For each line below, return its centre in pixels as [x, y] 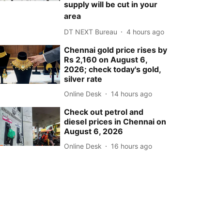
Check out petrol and [104, 112]
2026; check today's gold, [113, 69]
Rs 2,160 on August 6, [106, 60]
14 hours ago [132, 93]
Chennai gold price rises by [116, 50]
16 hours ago [132, 146]
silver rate [83, 79]
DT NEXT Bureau [91, 31]
